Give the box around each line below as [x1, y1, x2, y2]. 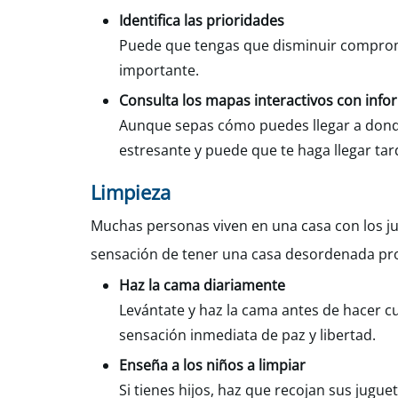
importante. [119, 60, 199, 80]
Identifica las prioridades [119, 11, 284, 30]
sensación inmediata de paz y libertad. [119, 325, 376, 345]
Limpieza [91, 179, 171, 205]
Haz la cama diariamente [119, 275, 285, 295]
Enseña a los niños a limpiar [119, 355, 306, 375]
